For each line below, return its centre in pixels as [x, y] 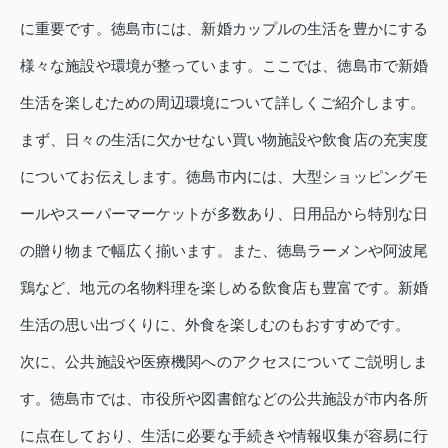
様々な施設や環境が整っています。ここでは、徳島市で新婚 [224, 66]
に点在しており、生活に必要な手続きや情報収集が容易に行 [224, 436]
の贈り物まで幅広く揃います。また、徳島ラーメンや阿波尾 [224, 251]
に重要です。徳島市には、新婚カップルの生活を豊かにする [224, 29]
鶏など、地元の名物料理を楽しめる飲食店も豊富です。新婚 [224, 288]
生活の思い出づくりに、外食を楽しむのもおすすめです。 [215, 325]
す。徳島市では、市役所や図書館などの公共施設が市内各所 [224, 399]
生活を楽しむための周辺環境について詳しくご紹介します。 [222, 103]
